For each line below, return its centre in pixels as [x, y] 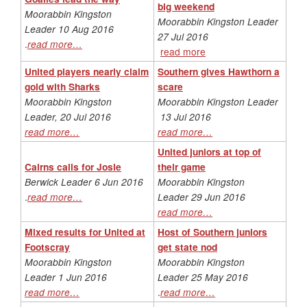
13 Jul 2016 [184, 116]
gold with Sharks [62, 86]
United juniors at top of [209, 151]
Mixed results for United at [85, 231]
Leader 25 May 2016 [203, 277]
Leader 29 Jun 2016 [201, 196]
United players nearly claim [87, 71]
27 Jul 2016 [183, 36]
